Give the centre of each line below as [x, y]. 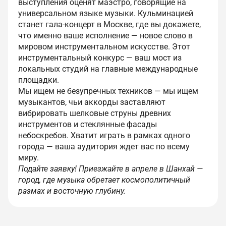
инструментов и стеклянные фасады [88, 125]
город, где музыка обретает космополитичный [104, 180]
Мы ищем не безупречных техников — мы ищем [108, 91]
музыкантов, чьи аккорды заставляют [92, 102]
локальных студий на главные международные [108, 69]
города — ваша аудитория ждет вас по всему [104, 147]
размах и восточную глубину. [72, 191]
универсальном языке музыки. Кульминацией [106, 14]
